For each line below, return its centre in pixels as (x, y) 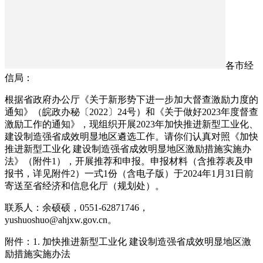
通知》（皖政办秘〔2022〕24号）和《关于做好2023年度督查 (131, 112)
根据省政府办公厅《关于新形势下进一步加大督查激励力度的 (131, 100)
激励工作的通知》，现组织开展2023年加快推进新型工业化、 (131, 124)
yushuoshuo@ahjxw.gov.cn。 (61, 220)
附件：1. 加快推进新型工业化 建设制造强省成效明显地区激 (128, 242)
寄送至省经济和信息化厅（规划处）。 (85, 186)
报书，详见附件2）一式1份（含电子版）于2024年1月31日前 (129, 174)
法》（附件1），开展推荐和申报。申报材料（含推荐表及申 (129, 161)
